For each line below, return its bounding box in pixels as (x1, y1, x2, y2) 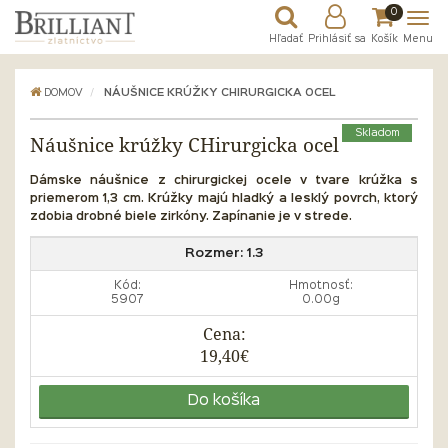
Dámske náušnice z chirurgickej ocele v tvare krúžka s (30, 176, 418, 186)
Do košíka (188, 394, 260, 408)
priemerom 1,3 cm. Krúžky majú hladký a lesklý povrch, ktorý (30, 194, 418, 204)
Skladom (354, 128, 400, 138)
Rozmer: (185, 248, 247, 259)
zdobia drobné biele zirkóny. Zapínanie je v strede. (30, 212, 352, 222)
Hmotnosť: (288, 281, 353, 291)
